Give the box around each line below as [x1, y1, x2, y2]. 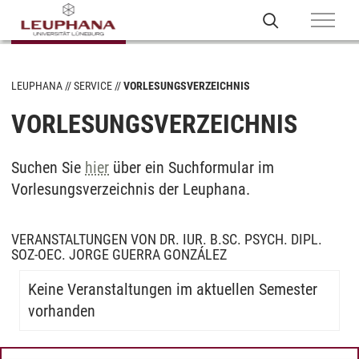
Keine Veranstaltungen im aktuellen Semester [28, 280, 317, 299]
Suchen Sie [11, 158, 85, 177]
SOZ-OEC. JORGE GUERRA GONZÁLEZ [11, 246, 227, 263]
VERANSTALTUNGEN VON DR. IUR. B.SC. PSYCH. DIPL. [11, 231, 322, 248]
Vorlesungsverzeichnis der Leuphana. [11, 179, 250, 199]
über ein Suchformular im [109, 158, 274, 177]
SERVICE [74, 79, 112, 92]
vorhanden [28, 301, 95, 321]
